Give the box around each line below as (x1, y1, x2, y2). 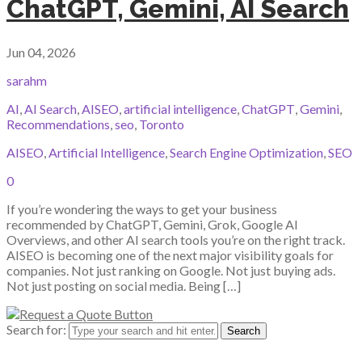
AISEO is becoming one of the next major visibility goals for (6, 247, 334, 263)
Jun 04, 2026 (6, 44, 76, 61)
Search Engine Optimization (170, 145, 323, 161)
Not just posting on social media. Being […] (6, 278, 241, 294)
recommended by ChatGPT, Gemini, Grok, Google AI (6, 217, 298, 233)
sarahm (6, 73, 47, 89)
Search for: (6, 322, 66, 338)
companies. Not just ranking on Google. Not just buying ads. (6, 263, 335, 279)
